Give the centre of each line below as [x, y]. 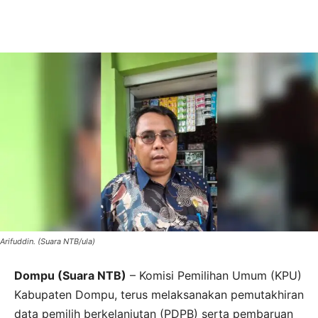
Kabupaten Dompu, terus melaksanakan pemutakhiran [159, 295]
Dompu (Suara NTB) [70, 276]
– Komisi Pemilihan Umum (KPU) [214, 276]
